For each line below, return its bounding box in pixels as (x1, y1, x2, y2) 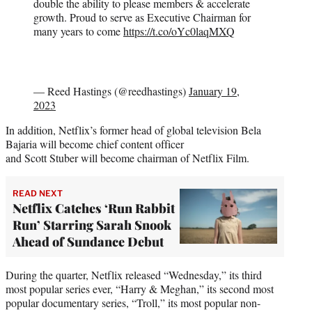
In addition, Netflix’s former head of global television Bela (6, 122, 261, 137)
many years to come (33, 23, 123, 38)
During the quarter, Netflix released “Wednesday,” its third (6, 267, 262, 282)
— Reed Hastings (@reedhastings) (33, 83, 189, 98)
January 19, (189, 83, 240, 98)
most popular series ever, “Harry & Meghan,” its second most (6, 281, 274, 296)
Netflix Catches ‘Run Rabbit (13, 199, 175, 217)
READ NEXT (13, 187, 63, 198)
